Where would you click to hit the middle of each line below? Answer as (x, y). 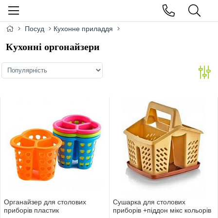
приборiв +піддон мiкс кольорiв (162, 210)
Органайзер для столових (45, 202)
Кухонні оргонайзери (53, 47)
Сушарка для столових (149, 202)
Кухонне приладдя (83, 29)
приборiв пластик (31, 210)
